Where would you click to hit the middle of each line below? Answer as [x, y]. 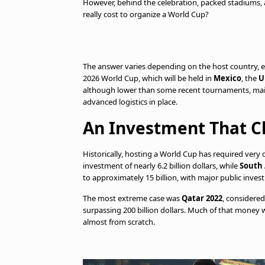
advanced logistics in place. [130, 102]
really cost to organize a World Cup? [146, 14]
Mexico [227, 78]
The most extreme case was [132, 198]
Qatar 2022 [202, 198]
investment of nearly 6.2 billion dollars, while [161, 166]
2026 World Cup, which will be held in [148, 78]
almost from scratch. [119, 222]
